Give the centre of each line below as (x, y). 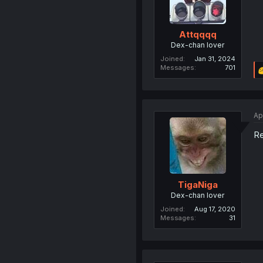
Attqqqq (198, 35)
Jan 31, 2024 (215, 59)
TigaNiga (198, 184)
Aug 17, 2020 (215, 209)
